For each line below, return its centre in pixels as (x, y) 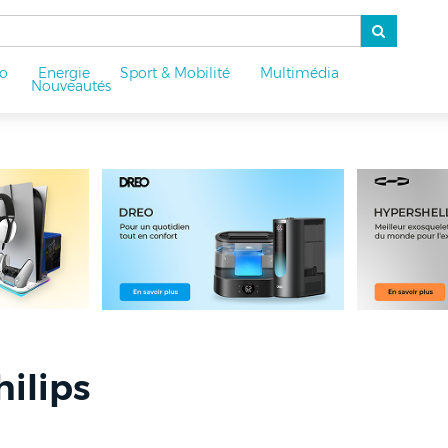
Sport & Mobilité (174, 73)
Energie (63, 73)
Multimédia (299, 73)
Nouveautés (70, 86)
